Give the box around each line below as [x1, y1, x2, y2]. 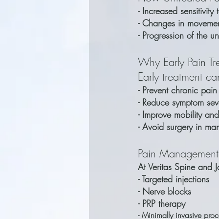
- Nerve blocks [138, 185, 191, 197]
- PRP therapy [138, 197, 185, 209]
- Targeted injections [138, 173, 209, 185]
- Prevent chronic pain [138, 84, 217, 96]
